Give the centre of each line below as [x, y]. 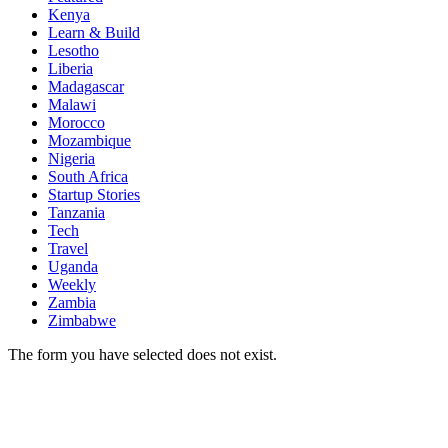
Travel [68, 248]
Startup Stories [94, 194]
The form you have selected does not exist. [142, 354]
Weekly [72, 284]
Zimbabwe [82, 320]
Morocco [76, 122]
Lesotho [73, 50]
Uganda [73, 266]
